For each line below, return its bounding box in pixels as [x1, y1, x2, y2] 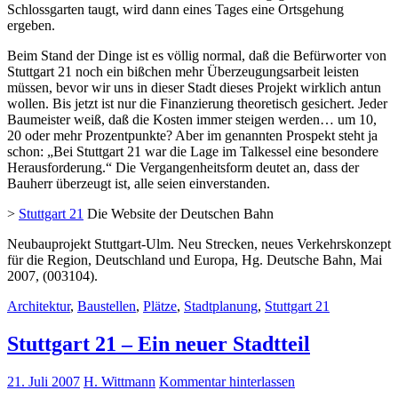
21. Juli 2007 [7, 373, 80, 389]
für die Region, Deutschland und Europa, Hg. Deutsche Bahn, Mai [7, 251, 382, 267]
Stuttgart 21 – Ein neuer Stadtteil [7, 331, 310, 355]
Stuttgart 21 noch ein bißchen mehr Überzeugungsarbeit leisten [7, 63, 359, 79]
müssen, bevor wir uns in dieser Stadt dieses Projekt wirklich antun [7, 79, 381, 95]
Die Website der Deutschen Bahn [84, 205, 274, 221]
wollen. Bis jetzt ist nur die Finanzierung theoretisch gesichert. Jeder [7, 95, 387, 111]
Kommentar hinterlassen [159, 373, 295, 389]
